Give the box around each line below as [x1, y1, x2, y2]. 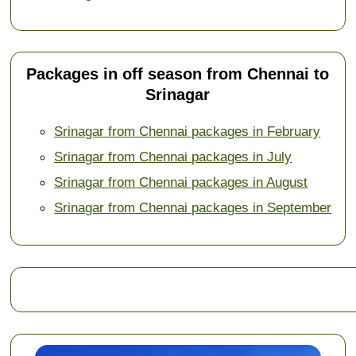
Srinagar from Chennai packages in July [54, 149, 292, 165]
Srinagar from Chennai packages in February [54, 123, 321, 140]
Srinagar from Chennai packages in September [54, 199, 332, 216]
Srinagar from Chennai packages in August [54, 174, 308, 191]
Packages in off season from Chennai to [26, 65, 330, 83]
